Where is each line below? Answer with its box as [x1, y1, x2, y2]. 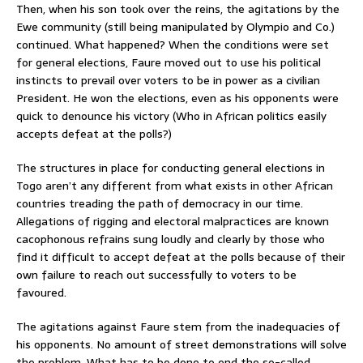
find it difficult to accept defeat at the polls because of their [16, 247, 345, 266]
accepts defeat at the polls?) [16, 124, 172, 143]
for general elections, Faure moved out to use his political [16, 53, 321, 71]
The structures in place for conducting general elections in [16, 158, 325, 177]
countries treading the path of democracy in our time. [16, 194, 303, 212]
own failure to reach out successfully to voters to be [16, 265, 297, 284]
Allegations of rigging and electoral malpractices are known [16, 211, 329, 230]
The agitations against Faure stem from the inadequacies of [16, 317, 340, 335]
